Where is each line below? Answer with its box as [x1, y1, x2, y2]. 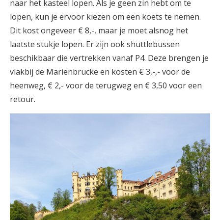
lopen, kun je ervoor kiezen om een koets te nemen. [10, 11, 201, 22]
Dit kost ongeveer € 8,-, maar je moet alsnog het [10, 25, 188, 36]
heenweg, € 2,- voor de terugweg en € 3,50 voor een [10, 80, 202, 91]
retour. [10, 94, 35, 105]
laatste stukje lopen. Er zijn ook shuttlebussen [10, 39, 180, 50]
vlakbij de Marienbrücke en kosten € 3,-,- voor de [10, 66, 190, 77]
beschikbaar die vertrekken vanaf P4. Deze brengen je [10, 53, 209, 63]
